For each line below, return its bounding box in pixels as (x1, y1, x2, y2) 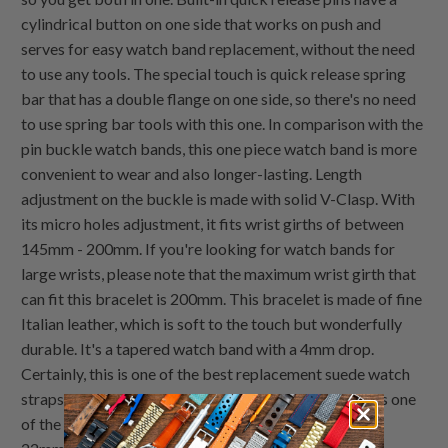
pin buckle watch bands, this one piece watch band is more (21, 139, 418, 159)
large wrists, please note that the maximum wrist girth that (21, 264, 417, 284)
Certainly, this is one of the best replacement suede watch (21, 364, 411, 384)
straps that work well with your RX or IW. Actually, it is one (21, 389, 417, 409)
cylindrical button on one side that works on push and (21, 14, 382, 34)
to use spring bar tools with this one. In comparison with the (21, 114, 424, 134)
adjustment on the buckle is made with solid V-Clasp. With (21, 189, 416, 209)
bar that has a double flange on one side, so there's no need (21, 89, 417, 109)
